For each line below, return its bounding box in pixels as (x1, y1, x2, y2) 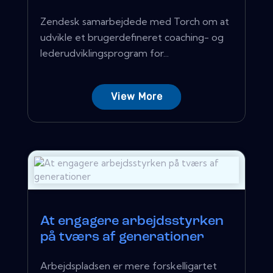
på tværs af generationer (40, 230, 204, 244)
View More (110, 90, 163, 102)
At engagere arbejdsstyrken (40, 214, 224, 229)
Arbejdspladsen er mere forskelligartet (40, 259, 217, 272)
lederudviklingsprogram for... (40, 46, 169, 59)
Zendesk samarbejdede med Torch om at (40, 15, 229, 27)
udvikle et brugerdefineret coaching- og (40, 30, 224, 43)
